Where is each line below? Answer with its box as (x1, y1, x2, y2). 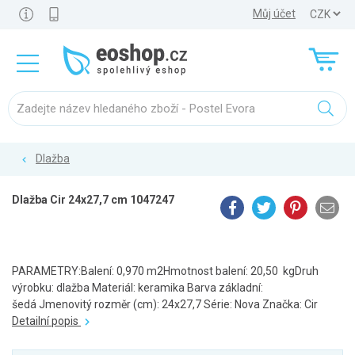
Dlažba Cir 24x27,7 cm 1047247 (12, 193, 174, 206)
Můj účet (253, 7, 296, 20)
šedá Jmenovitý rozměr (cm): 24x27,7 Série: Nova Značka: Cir (12, 298, 320, 311)
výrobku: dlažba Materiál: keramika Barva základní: (12, 281, 263, 294)
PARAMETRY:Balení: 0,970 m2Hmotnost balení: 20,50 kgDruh (12, 265, 319, 277)
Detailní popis (12, 315, 81, 327)
